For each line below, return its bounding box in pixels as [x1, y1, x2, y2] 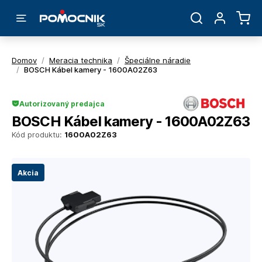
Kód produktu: [12, 130, 64, 140]
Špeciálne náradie [125, 56, 191, 65]
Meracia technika [49, 56, 112, 65]
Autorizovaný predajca [19, 99, 105, 108]
